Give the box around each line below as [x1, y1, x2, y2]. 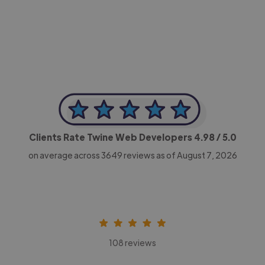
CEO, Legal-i [53, 8, 97, 18]
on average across [28, 149, 101, 160]
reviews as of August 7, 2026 [122, 149, 237, 160]
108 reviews [109, 237, 156, 248]
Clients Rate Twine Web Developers [28, 131, 194, 143]
